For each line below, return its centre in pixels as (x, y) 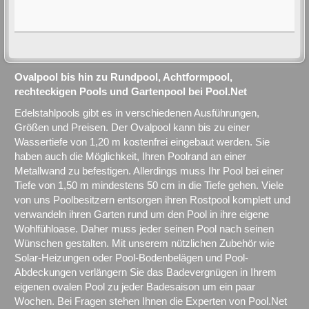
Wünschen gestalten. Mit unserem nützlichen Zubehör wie (144, 243)
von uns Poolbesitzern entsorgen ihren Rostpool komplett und (152, 199)
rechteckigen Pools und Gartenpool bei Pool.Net (131, 91)
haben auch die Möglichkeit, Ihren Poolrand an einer (130, 156)
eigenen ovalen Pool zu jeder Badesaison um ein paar (135, 286)
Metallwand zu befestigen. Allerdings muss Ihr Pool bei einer (149, 170)
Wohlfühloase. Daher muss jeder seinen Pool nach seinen (144, 228)
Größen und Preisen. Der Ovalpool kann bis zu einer (132, 127)
